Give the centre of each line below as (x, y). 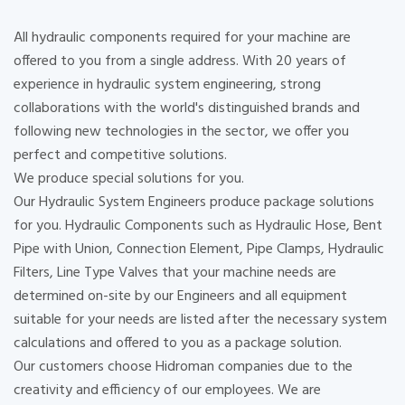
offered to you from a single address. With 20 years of (180, 62)
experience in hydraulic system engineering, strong (167, 85)
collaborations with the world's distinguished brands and (187, 109)
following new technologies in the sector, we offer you (181, 132)
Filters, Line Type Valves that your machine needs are (175, 273)
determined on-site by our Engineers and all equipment (180, 297)
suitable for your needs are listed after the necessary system (200, 320)
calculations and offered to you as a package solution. (178, 344)
